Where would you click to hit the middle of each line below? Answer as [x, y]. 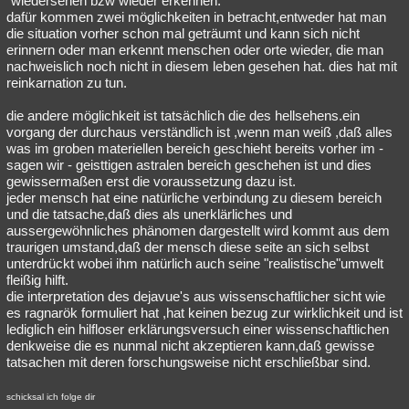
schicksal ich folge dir [51, 397]
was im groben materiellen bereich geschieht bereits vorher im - [195, 148]
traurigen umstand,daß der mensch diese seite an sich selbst [188, 247]
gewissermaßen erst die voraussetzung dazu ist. [151, 181]
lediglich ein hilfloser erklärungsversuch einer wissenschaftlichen [198, 329]
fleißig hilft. [37, 280]
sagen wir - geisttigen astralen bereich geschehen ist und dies [189, 165]
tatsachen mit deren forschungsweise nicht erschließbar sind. [189, 362]
